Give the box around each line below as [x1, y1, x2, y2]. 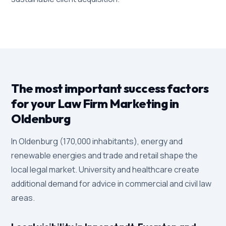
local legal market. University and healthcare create [11, 164, 200, 175]
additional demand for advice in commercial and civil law [11, 178, 212, 189]
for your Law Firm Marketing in [11, 96, 179, 111]
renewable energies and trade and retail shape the [11, 150, 198, 161]
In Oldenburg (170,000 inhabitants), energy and [11, 136, 183, 147]
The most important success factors [11, 81, 208, 96]
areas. [11, 192, 35, 203]
